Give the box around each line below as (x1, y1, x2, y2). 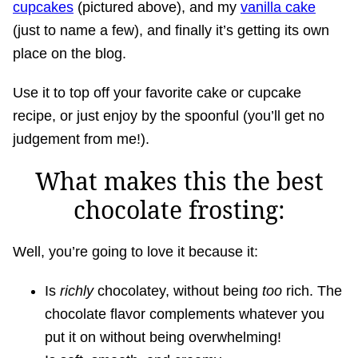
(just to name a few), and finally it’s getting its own (13, 22, 329, 39)
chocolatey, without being (93, 283, 262, 300)
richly (60, 283, 93, 300)
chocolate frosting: (73, 193, 285, 227)
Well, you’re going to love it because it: (13, 244, 258, 261)
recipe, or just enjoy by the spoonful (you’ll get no (13, 108, 324, 125)
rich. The (282, 283, 342, 300)
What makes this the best (34, 165, 324, 198)
